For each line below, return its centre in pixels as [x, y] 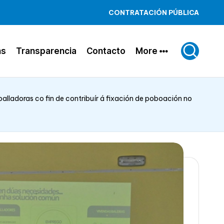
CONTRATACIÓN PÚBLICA [154, 12]
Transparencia [46, 51]
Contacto [106, 51]
